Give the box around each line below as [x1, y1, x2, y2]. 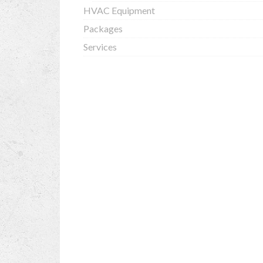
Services [83, 41, 117, 52]
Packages [83, 23, 123, 34]
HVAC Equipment [83, 5, 155, 16]
